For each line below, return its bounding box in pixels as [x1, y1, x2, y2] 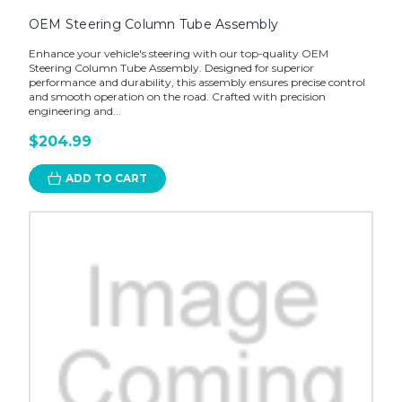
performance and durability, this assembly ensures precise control [28, 75, 365, 90]
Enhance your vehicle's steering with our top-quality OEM [28, 47, 328, 61]
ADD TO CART [65, 171, 147, 186]
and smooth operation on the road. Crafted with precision [28, 90, 326, 104]
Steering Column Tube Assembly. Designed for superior [28, 61, 314, 75]
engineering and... [28, 104, 121, 118]
